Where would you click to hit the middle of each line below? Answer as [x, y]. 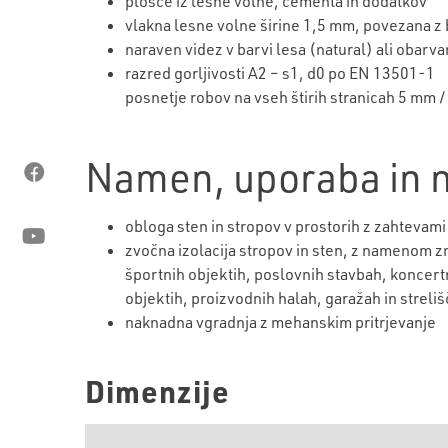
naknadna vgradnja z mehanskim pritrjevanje [280, 321]
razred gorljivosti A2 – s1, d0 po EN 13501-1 [280, 72]
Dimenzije [157, 391]
